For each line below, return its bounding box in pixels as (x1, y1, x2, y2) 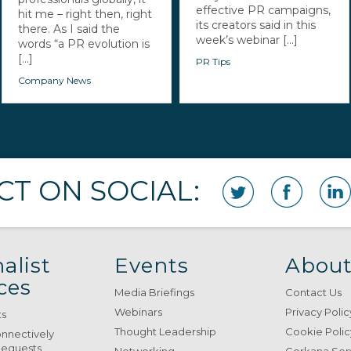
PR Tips (195, 55, 230, 67)
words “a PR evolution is (18, 36, 150, 51)
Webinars (114, 305, 162, 318)
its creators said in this (195, 17, 316, 32)
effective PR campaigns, (195, 2, 331, 17)
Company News (18, 74, 92, 86)
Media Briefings (114, 285, 194, 299)
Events (114, 252, 189, 278)
